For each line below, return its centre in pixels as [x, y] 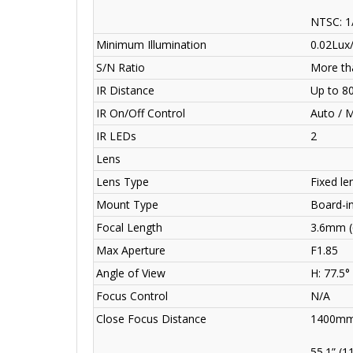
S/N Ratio [121, 68]
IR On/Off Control [141, 113]
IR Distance [125, 91]
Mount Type [127, 205]
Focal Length [129, 228]
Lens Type [123, 182]
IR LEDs [116, 136]
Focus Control [132, 296]
